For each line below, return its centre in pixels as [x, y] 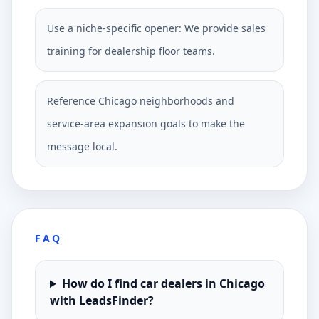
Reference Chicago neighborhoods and [141, 101]
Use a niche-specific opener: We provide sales [156, 28]
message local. [82, 146]
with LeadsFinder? [102, 300]
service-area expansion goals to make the [146, 124]
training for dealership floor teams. [131, 51]
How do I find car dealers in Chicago [163, 283]
